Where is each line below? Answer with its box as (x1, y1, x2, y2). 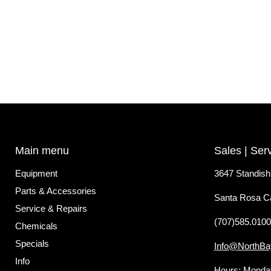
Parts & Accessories (15, 186, 96, 197)
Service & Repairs (15, 203, 87, 214)
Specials (15, 238, 49, 249)
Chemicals (15, 221, 57, 232)
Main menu (15, 145, 69, 157)
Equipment (15, 168, 57, 179)
